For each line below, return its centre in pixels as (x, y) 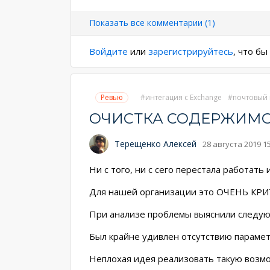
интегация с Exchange (184, 97)
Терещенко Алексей (155, 144)
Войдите (108, 51)
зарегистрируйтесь (191, 51)
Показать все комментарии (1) (152, 23)
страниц (112, 18)
